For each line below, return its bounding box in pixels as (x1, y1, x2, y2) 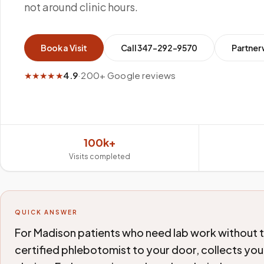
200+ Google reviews (81, 69, 176, 81)
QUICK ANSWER (15, 209, 78, 216)
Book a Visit (41, 42, 87, 53)
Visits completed (68, 152, 130, 161)
